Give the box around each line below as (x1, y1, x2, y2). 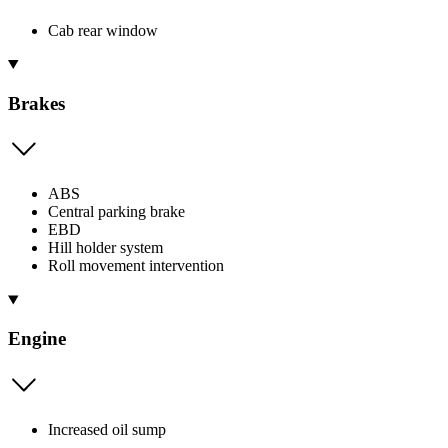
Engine (8, 327, 66, 349)
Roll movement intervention (48, 257, 224, 275)
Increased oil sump (48, 420, 166, 438)
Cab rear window (48, 21, 158, 39)
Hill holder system (48, 239, 163, 257)
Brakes (8, 92, 65, 114)
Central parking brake (48, 203, 185, 221)
